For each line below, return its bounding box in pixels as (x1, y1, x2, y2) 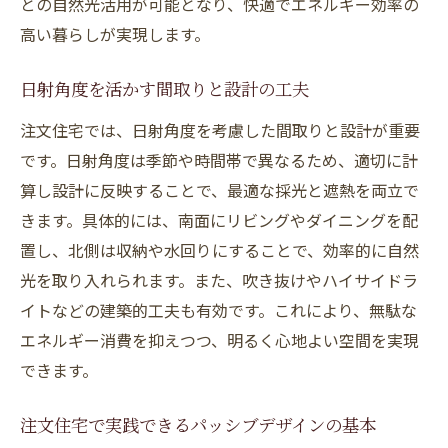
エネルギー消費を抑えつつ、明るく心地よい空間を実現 (20, 328, 419, 352)
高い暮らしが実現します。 (20, 22, 210, 46)
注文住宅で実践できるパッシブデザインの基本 (20, 419, 376, 437)
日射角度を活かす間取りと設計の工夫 (20, 83, 309, 101)
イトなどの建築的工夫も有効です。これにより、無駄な (20, 298, 417, 322)
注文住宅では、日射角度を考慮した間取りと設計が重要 (20, 118, 420, 142)
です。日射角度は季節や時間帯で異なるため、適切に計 (20, 148, 418, 172)
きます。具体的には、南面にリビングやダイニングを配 (20, 208, 418, 232)
